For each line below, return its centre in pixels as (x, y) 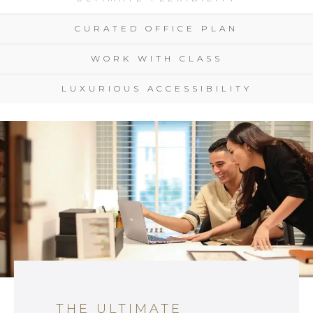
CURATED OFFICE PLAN (156, 29)
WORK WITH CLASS (156, 59)
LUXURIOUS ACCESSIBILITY (156, 89)
